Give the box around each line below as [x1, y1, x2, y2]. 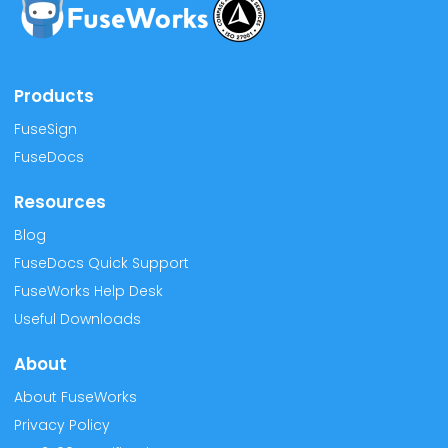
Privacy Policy [14, 415, 110, 436]
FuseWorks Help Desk [14, 281, 163, 302]
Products [14, 84, 94, 109]
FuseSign [14, 119, 77, 140]
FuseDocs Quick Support [14, 253, 189, 274]
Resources [14, 190, 106, 215]
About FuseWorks [14, 387, 137, 408]
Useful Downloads [14, 309, 141, 330]
